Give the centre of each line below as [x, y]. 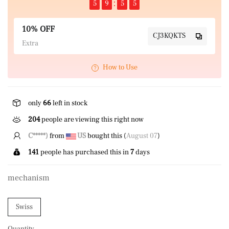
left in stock [69, 103]
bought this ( [107, 136]
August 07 [143, 136]
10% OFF [38, 29]
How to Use [120, 67]
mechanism [29, 178]
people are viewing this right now [92, 120]
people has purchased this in [85, 152]
